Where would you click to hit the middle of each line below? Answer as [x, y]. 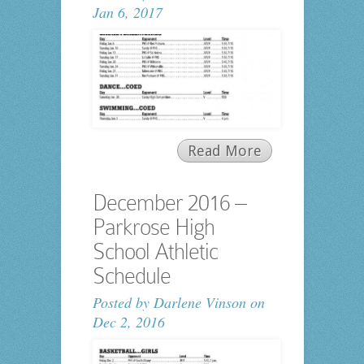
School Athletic [155, 251]
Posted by [123, 302]
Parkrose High [153, 227]
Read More [224, 150]
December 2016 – [169, 202]
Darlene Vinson [199, 302]
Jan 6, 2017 [127, 12]
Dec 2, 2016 [128, 321]
